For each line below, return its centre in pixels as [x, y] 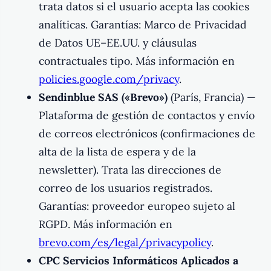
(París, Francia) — [212, 97]
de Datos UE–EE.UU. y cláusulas [118, 42]
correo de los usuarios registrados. [126, 188]
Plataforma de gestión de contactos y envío [147, 115]
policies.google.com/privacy [109, 79]
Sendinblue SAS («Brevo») [103, 97]
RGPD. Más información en [106, 224]
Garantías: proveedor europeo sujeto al [137, 206]
